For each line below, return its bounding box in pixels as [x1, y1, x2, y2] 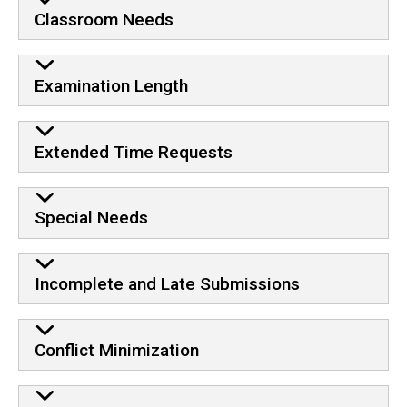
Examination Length [34, 74, 188, 96]
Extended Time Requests [34, 141, 233, 163]
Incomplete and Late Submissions [34, 273, 300, 295]
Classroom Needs [34, 9, 174, 31]
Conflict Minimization [34, 339, 199, 361]
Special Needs [34, 207, 148, 229]
